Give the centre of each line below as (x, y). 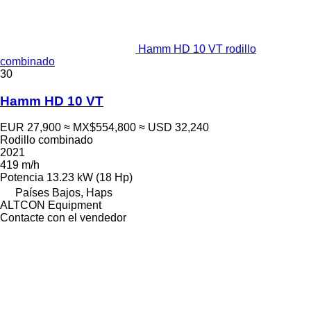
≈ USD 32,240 (174, 128)
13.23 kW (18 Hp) (90, 178)
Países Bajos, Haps (64, 193)
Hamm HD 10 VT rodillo (197, 49)
